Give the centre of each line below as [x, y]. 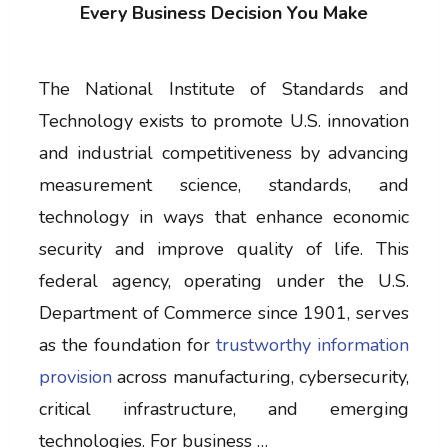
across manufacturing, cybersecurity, [260, 376]
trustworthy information [313, 344]
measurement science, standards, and [224, 184]
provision [75, 376]
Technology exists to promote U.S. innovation [224, 120]
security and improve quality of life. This [224, 248]
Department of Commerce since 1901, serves [224, 312]
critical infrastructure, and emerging [224, 408]
